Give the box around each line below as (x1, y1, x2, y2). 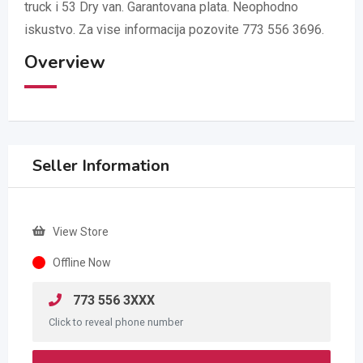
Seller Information (32, 155, 169, 177)
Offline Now (53, 256, 111, 270)
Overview (24, 50, 105, 75)
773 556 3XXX (70, 293, 155, 309)
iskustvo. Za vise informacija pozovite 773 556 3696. (24, 22, 324, 38)
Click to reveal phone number (49, 316, 183, 329)
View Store (53, 225, 109, 239)
